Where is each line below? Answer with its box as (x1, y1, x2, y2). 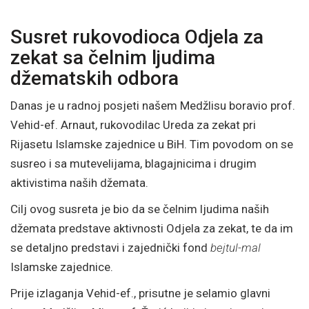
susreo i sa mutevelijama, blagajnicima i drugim (10, 156, 257, 170)
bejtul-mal (210, 240, 261, 255)
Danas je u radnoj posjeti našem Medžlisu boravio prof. (10, 98, 295, 112)
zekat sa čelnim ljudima (10, 46, 215, 69)
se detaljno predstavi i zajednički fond (10, 240, 210, 255)
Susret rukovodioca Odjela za (10, 25, 263, 48)
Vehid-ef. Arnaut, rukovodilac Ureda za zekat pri (10, 117, 256, 132)
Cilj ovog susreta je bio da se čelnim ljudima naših (10, 201, 269, 216)
